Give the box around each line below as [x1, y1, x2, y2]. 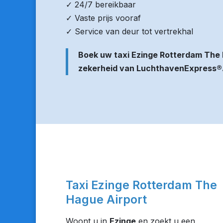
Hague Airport [66, 193, 147, 207]
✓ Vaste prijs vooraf [66, 13, 141, 23]
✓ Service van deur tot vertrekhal [66, 26, 193, 36]
